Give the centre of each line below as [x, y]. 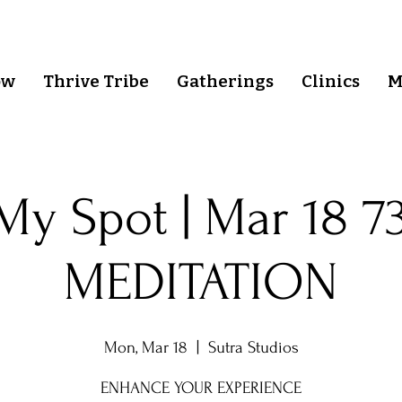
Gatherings [225, 81]
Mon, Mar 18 [145, 347]
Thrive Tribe [96, 81]
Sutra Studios [253, 347]
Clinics [331, 81]
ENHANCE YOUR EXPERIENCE [201, 388]
